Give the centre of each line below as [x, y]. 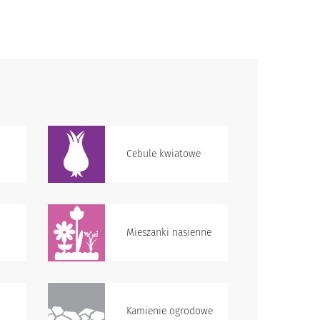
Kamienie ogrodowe [170, 311]
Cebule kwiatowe [164, 154]
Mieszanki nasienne [169, 232]
